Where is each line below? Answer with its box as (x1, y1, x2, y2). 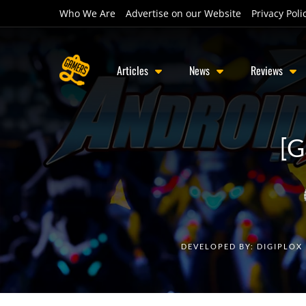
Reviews (251, 61, 283, 79)
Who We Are (59, 7, 115, 20)
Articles (117, 61, 148, 79)
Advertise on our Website (126, 7, 241, 20)
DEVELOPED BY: (180, 242, 257, 251)
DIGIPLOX (256, 242, 303, 251)
